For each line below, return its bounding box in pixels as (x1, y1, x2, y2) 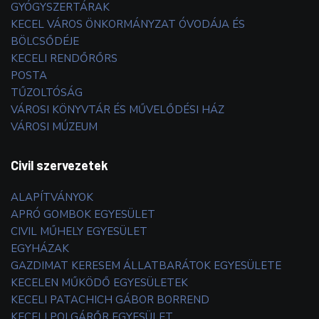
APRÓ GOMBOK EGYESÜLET (11, 206, 155, 221)
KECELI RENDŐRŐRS (11, 51, 117, 66)
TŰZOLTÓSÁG (11, 85, 83, 100)
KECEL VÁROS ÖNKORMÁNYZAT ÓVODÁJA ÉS (11, 16, 245, 31)
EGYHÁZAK (11, 241, 69, 256)
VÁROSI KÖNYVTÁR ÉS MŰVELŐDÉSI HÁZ (11, 102, 224, 117)
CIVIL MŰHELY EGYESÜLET (11, 224, 147, 239)
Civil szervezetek (11, 157, 108, 173)
